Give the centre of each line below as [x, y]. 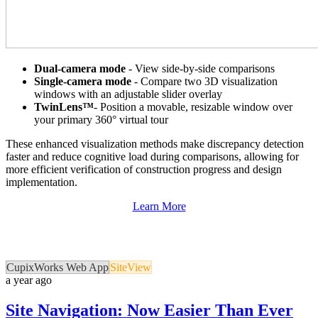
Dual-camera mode [80, 69]
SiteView [131, 268]
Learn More [159, 207]
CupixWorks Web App [57, 268]
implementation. [42, 182]
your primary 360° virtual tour [101, 120]
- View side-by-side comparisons [202, 69]
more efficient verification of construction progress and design [144, 170]
